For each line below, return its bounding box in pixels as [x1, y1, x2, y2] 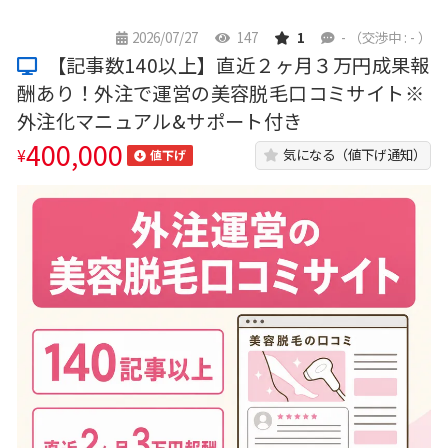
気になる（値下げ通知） [282, 144, 426, 165]
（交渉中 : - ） [349, 27, 432, 48]
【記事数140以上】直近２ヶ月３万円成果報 [42, 51, 430, 80]
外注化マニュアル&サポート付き [16, 107, 303, 136]
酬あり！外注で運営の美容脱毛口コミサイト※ [16, 79, 424, 108]
